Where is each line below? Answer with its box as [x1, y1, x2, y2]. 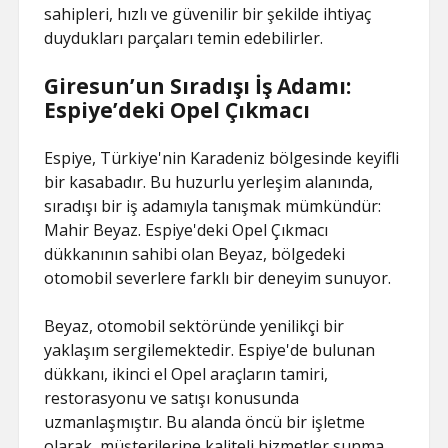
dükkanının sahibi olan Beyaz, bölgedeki [44, 243, 346, 265]
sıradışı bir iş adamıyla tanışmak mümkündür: [44, 195, 382, 217]
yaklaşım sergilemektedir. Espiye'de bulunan [44, 339, 376, 361]
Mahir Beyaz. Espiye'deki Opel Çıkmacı [44, 219, 329, 241]
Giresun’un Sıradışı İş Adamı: [44, 72, 352, 100]
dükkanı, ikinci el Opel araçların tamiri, [44, 363, 329, 385]
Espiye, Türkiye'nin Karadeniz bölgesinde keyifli [44, 147, 400, 169]
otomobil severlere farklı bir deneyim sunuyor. [44, 267, 392, 289]
